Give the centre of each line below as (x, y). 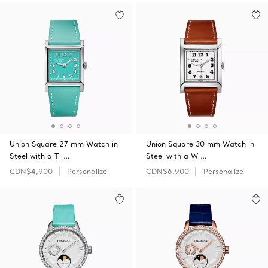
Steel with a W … (176, 156)
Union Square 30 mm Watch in (200, 144)
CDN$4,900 (31, 171)
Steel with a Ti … (39, 156)
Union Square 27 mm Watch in (64, 144)
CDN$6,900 (167, 171)
